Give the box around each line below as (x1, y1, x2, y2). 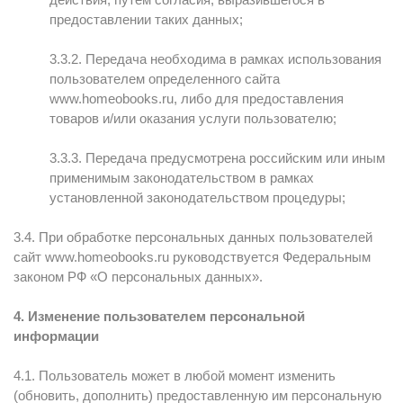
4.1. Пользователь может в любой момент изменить (13, 368, 336, 383)
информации (13, 328, 99, 344)
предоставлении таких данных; (49, 12, 243, 27)
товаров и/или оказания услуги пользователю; (49, 111, 336, 126)
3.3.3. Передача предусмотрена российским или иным (49, 150, 385, 166)
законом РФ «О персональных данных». (13, 269, 263, 284)
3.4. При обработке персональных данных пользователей (13, 229, 372, 245)
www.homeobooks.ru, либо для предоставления (49, 91, 344, 106)
